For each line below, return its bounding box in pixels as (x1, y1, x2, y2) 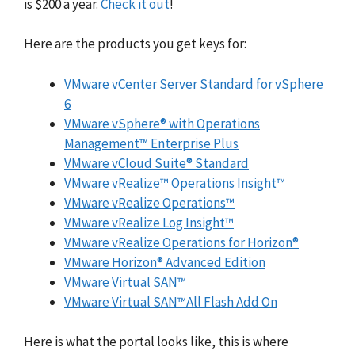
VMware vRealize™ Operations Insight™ (64, 174, 285, 192)
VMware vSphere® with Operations (64, 114, 260, 132)
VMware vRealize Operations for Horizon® (64, 233, 299, 251)
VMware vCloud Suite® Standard (64, 154, 249, 172)
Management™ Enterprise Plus (64, 134, 239, 152)
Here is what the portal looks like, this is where (24, 333, 288, 351)
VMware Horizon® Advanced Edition (64, 253, 265, 271)
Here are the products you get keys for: (24, 35, 246, 53)
